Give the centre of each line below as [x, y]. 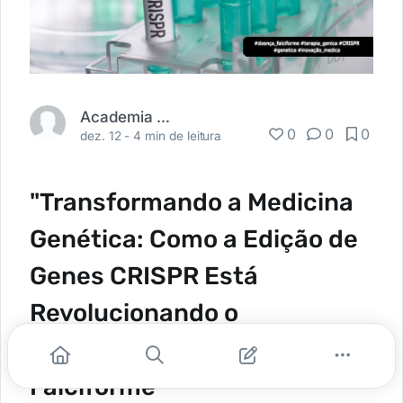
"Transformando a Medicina [192, 201]
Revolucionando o [134, 312]
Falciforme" [97, 386]
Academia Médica [163, 116]
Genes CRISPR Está [144, 275]
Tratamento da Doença [165, 349]
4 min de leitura [178, 135]
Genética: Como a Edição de [194, 238]
